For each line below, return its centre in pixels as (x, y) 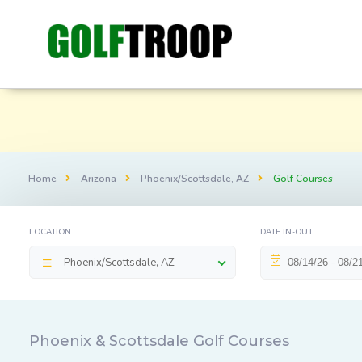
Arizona (99, 179)
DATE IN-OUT (286, 232)
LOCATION (50, 232)
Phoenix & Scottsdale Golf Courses (159, 341)
